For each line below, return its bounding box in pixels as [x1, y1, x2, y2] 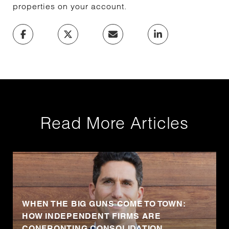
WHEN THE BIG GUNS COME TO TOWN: [22, 199, 186, 209]
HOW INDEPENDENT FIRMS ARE [22, 211, 161, 221]
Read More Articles [40, 113, 189, 133]
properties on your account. [13, 1, 127, 11]
